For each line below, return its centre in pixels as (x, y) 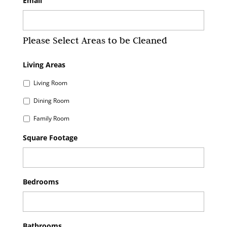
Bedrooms (41, 181)
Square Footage (50, 137)
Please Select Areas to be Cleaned (95, 40)
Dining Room (51, 101)
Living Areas (44, 64)
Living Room (50, 83)
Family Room (51, 119)
